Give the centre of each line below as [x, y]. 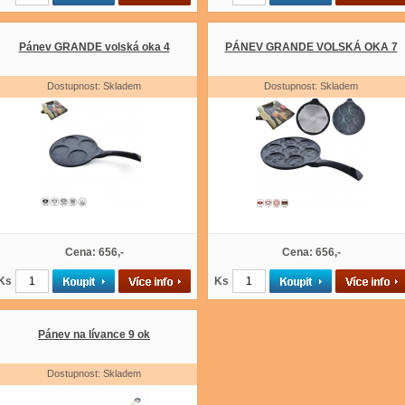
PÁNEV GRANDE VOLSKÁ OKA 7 [311, 47]
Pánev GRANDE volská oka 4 [94, 47]
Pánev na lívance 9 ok [94, 334]
